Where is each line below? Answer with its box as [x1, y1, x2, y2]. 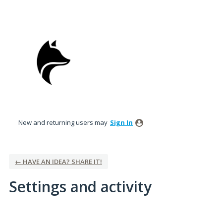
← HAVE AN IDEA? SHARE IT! [15, 157, 102, 166]
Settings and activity [9, 176, 152, 197]
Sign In [110, 118, 133, 127]
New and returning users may [18, 118, 109, 127]
